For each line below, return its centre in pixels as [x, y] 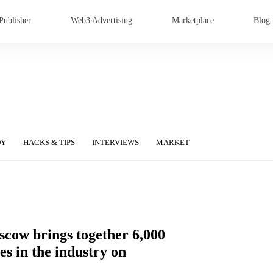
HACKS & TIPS [49, 143]
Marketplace [193, 20]
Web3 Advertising [101, 20]
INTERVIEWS [115, 143]
